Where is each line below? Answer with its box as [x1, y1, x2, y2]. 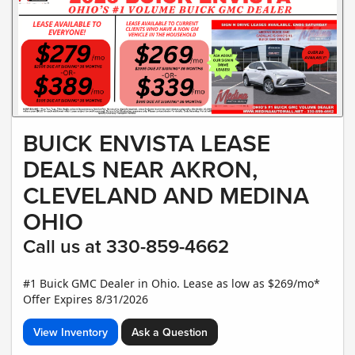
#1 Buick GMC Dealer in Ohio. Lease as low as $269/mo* [23, 276, 320, 292]
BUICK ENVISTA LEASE [23, 126, 270, 161]
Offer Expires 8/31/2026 [23, 292, 148, 307]
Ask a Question [132, 324, 208, 341]
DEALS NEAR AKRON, [23, 152, 258, 187]
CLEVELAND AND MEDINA [23, 178, 309, 213]
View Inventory [33, 324, 108, 341]
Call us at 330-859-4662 [23, 232, 229, 261]
